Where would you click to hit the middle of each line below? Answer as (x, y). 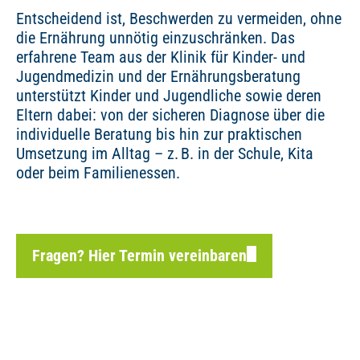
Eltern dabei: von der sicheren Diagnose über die (170, 115)
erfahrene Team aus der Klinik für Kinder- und (161, 57)
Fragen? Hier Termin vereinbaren (139, 256)
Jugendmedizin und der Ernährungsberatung (158, 77)
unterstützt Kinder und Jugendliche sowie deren (169, 96)
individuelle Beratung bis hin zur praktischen (159, 135)
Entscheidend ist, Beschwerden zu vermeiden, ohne (179, 19)
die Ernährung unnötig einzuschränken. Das (155, 38)
